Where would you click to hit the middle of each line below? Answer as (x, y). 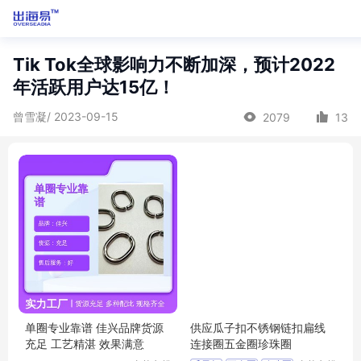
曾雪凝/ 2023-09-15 (66, 116)
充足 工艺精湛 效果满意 (85, 344)
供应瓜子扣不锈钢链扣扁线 (258, 328)
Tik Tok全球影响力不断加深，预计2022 (174, 64)
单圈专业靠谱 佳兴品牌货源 (94, 328)
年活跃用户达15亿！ (94, 87)
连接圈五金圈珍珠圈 (241, 344)
